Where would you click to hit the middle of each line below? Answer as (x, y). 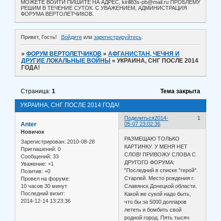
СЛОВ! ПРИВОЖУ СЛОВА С (160, 154)
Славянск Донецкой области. (161, 186)
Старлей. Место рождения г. (160, 178)
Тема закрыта (180, 92)
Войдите (71, 37)
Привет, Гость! (39, 37)
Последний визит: (43, 193)
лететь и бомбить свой (153, 209)
